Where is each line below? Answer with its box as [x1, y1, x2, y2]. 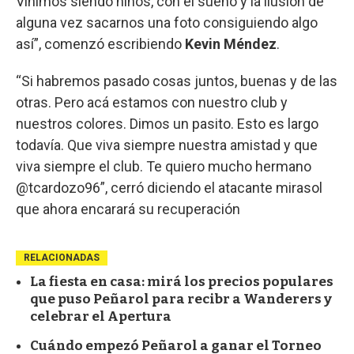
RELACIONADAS [24, 251, 100, 263]
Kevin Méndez [185, 35, 277, 52]
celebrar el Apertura [30, 307, 171, 325]
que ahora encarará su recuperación [16, 200, 240, 217]
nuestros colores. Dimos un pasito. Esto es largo [16, 115, 318, 132]
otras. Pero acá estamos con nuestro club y [16, 93, 288, 111]
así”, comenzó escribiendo [16, 35, 185, 52]
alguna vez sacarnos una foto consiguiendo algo [16, 13, 318, 31]
